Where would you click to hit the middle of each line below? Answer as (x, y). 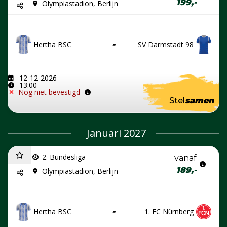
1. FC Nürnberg (169, 211)
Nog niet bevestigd (49, 92)
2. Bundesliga (64, 157)
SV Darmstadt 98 (166, 44)
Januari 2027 (116, 133)
